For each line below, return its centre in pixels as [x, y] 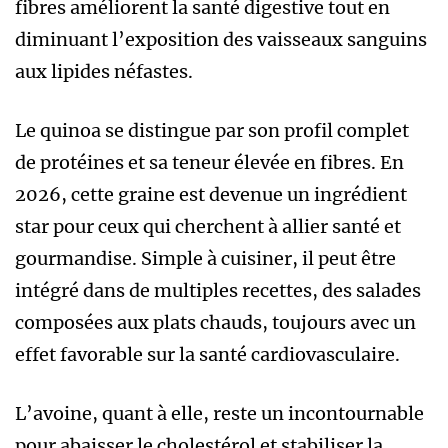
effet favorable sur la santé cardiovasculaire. [207, 354]
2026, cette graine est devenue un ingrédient [211, 194]
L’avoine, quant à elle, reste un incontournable [219, 413]
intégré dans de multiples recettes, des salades [218, 290]
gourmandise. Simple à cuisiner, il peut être [205, 258]
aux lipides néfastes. [104, 71]
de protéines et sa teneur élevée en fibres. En [209, 162]
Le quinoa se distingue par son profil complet [212, 130]
